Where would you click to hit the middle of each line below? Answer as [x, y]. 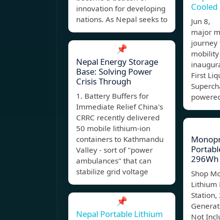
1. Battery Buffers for [112, 96]
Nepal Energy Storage [117, 62]
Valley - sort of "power [114, 150]
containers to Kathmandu [120, 139]
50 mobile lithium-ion [113, 128]
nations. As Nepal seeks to [122, 19]
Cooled [204, 7]
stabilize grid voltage [112, 172]
